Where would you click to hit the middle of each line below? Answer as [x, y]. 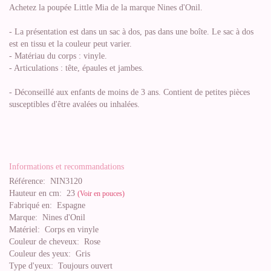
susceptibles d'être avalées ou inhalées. [74, 104]
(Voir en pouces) [101, 194]
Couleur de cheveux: [44, 242]
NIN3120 [64, 181]
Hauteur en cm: [35, 193]
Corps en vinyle [69, 230]
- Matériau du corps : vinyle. [58, 56]
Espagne [69, 205]
